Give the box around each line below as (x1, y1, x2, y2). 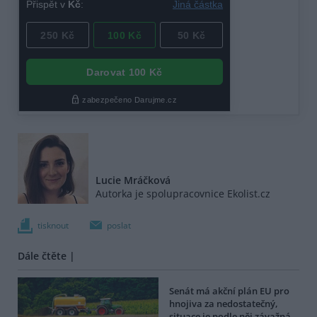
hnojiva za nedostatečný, (169, 297, 278, 311)
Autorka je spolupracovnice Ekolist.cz (96, 187, 270, 201)
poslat (107, 219, 131, 232)
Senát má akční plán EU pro (169, 284, 289, 298)
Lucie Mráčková (96, 173, 171, 188)
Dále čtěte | (18, 249, 75, 263)
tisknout (38, 219, 69, 232)
